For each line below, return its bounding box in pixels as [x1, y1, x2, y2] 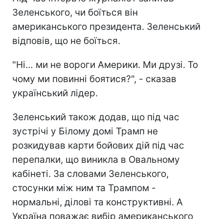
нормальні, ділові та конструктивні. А [12, 196, 183, 208]
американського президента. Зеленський [12, 21, 200, 32]
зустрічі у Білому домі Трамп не [12, 125, 158, 137]
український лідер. [12, 87, 98, 99]
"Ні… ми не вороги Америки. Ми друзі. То [12, 59, 198, 70]
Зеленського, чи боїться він [12, 6, 138, 18]
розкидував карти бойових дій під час [12, 139, 184, 151]
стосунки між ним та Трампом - [12, 182, 156, 194]
